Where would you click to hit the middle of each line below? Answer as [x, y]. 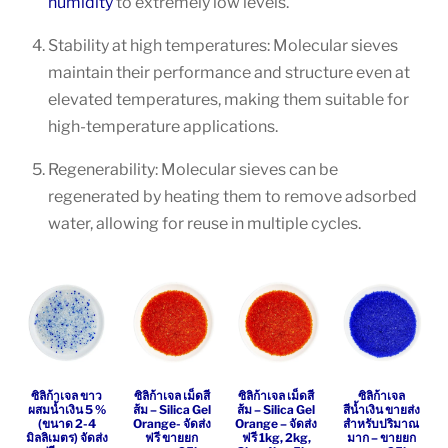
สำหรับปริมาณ [381, 423]
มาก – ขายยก [381, 437]
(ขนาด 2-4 [66, 423]
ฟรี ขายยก [172, 437]
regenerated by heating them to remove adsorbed [232, 196]
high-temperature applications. [163, 126]
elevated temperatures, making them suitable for [228, 99]
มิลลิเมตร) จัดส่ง [66, 437]
